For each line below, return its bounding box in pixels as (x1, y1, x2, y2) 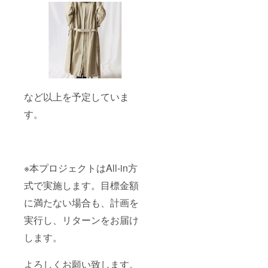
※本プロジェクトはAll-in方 (24, 161, 138, 175)
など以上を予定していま (24, 90, 129, 104)
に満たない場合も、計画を (24, 196, 139, 210)
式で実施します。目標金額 (24, 178, 139, 193)
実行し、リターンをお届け (24, 213, 139, 227)
